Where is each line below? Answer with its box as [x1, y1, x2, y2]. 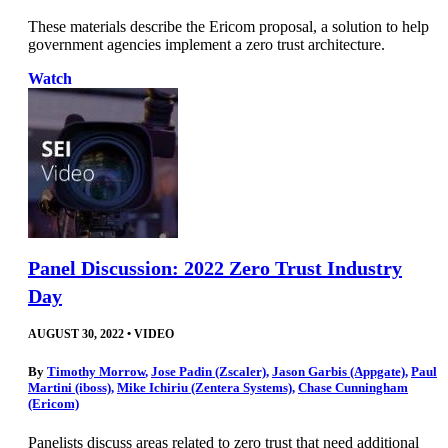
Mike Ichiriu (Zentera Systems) [117, 379, 292, 395]
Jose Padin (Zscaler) [151, 363, 266, 379]
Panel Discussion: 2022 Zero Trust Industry [28, 256, 402, 279]
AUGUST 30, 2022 [28, 326, 124, 341]
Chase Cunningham [298, 379, 408, 395]
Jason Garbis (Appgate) [272, 363, 405, 379]
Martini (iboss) [28, 379, 111, 395]
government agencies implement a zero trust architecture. [28, 36, 385, 54]
